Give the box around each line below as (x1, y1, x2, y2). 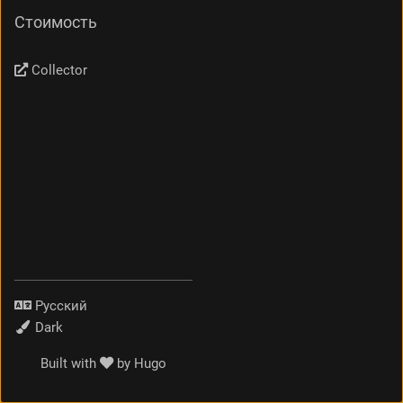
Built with (40, 355, 100, 372)
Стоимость (14, 13, 97, 31)
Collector (28, 61, 87, 78)
